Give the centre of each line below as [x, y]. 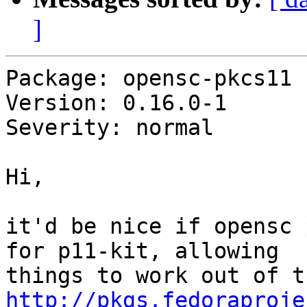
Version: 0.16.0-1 [116, 103]
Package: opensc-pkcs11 [149, 78]
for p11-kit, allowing [142, 251]
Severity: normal [110, 128]
